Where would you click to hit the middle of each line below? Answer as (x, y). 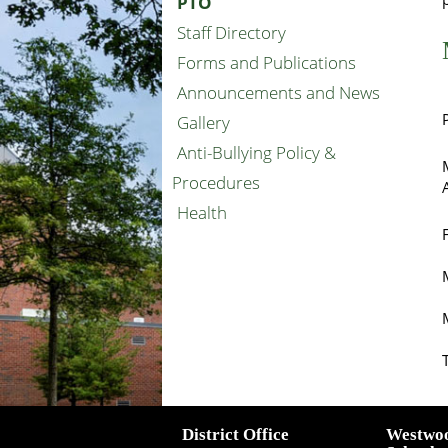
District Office (235, 434)
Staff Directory (231, 32)
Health (202, 212)
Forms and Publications (266, 62)
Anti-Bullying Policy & (256, 152)
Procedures (216, 182)
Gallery (203, 122)
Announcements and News (278, 92)
